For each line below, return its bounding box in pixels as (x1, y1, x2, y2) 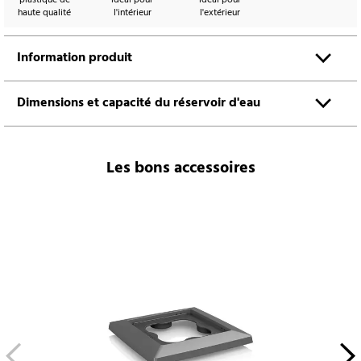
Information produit (17, 47, 132, 68)
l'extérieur (200, 4, 240, 21)
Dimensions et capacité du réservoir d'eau (17, 92, 260, 114)
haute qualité (18, 4, 71, 21)
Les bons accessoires (106, 155, 255, 181)
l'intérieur (113, 4, 151, 21)
